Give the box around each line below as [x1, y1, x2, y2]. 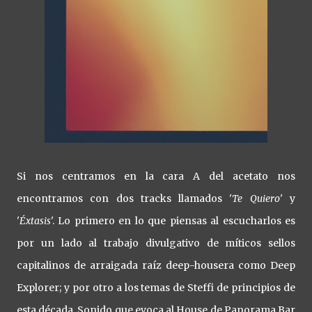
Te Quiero [232, 192, 280, 205]
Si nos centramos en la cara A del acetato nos [17, 170, 295, 182]
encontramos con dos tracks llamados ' [17, 192, 233, 205]
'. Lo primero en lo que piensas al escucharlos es [51, 214, 295, 227]
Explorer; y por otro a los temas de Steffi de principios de [17, 281, 295, 294]
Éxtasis [19, 214, 51, 227]
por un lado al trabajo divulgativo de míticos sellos [17, 237, 295, 249]
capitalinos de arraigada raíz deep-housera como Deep [17, 259, 295, 272]
